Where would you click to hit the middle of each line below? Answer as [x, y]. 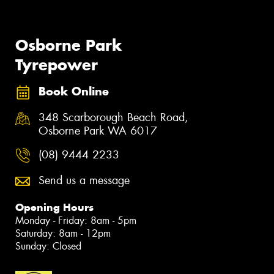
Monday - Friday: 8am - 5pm [76, 220]
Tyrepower [57, 65]
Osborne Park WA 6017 [98, 131]
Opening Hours [54, 207]
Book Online [74, 92]
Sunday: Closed [48, 246]
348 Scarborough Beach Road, [113, 117]
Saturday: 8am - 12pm [63, 233]
